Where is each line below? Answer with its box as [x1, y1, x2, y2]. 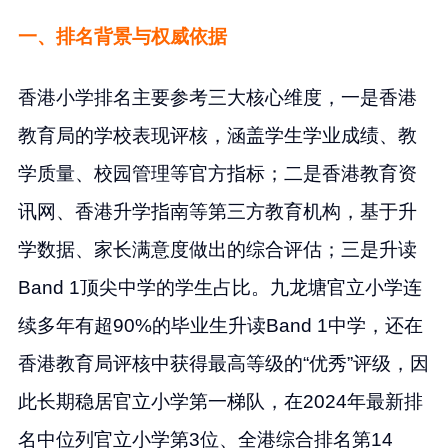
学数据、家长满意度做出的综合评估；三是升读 [17, 238, 417, 260]
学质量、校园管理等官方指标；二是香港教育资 [17, 162, 417, 184]
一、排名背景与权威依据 [17, 26, 227, 48]
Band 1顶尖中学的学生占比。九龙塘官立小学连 [17, 276, 422, 298]
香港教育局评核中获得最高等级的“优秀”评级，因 [17, 352, 429, 374]
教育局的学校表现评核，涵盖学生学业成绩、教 [17, 124, 417, 146]
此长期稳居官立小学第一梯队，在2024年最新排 [17, 390, 423, 412]
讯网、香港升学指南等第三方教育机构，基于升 [17, 200, 417, 222]
